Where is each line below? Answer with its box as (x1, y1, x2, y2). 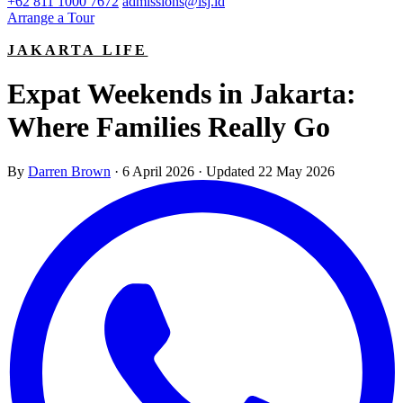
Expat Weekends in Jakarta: (7, 77, 356, 111)
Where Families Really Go (7, 111, 330, 144)
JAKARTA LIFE (7, 42, 148, 58)
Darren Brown (28, 163, 111, 179)
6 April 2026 (122, 163, 194, 179)
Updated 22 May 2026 (206, 163, 335, 179)
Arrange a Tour (7, 10, 94, 25)
